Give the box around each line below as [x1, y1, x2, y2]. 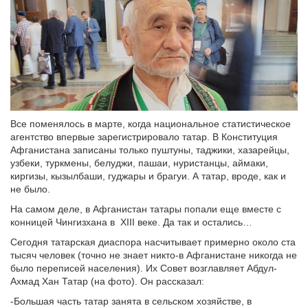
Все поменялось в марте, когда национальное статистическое [10, 118, 291, 129]
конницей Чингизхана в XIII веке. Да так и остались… [10, 216, 252, 228]
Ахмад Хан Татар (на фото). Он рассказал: [10, 275, 204, 287]
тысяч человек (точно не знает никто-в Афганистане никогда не [10, 249, 297, 261]
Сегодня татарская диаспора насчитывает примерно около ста [10, 236, 296, 247]
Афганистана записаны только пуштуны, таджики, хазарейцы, [10, 144, 289, 155]
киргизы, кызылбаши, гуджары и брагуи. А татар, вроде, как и [10, 170, 286, 181]
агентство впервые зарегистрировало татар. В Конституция [10, 131, 278, 142]
